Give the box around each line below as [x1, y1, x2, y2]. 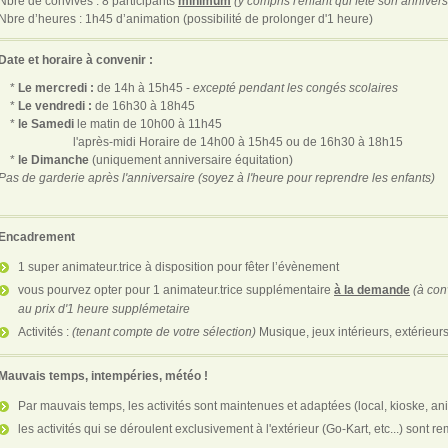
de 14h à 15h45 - [97, 80, 193, 95]
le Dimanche [18, 152, 89, 167]
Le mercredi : [18, 80, 97, 95]
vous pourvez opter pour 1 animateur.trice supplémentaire [18, 282, 334, 297]
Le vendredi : [18, 98, 92, 113]
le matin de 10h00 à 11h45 [74, 116, 222, 131]
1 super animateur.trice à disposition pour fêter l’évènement [18, 259, 339, 274]
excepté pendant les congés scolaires [193, 80, 398, 95]
